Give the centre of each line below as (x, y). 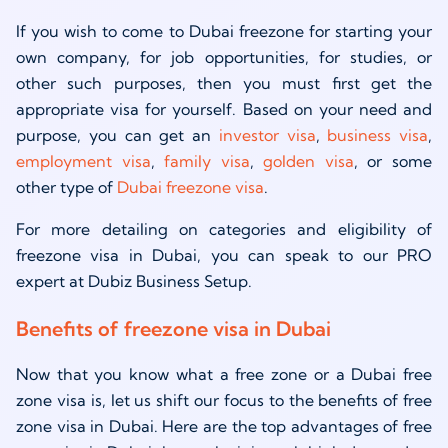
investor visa (267, 135)
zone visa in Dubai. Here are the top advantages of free (224, 426)
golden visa (308, 161)
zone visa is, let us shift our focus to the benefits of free (224, 400)
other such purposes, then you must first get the (224, 83)
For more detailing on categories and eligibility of (224, 229)
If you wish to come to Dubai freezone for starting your (224, 31)
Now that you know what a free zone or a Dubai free (224, 374)
